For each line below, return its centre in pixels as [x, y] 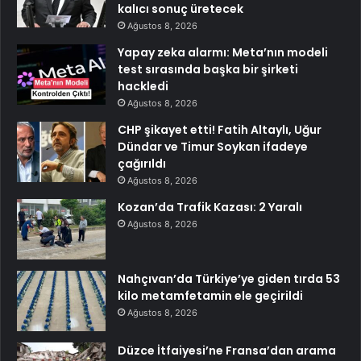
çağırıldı [142, 164]
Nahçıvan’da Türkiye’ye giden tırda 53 [229, 279]
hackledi [143, 87]
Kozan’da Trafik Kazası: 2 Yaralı [210, 207]
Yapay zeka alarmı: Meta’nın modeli [223, 53]
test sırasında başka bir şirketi [208, 70]
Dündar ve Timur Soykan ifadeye [213, 147]
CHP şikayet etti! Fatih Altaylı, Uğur [220, 130]
